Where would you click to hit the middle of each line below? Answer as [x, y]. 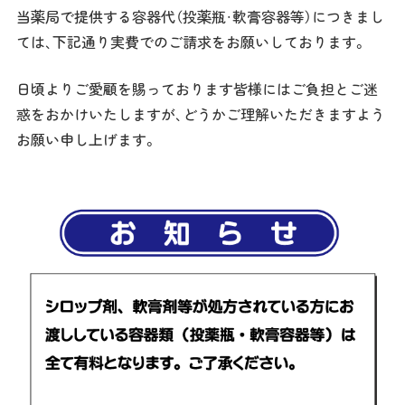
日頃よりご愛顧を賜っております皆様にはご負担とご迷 [197, 89]
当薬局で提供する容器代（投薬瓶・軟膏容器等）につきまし [200, 17]
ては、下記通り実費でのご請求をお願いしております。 [191, 42]
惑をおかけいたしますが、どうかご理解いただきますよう [200, 114]
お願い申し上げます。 [86, 140]
